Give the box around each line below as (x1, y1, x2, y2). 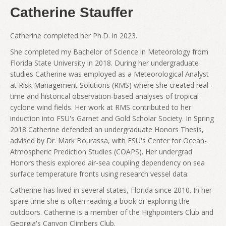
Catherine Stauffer (10, 5, 133, 20)
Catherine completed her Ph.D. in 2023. (10, 31, 137, 40)
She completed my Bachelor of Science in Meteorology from (10, 47, 208, 56)
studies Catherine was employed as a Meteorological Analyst (10, 69, 209, 79)
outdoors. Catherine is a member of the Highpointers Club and (10, 207, 213, 217)
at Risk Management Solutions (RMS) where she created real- (10, 80, 211, 90)
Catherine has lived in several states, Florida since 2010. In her (10, 185, 212, 195)
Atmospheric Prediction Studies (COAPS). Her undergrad (10, 147, 192, 156)
